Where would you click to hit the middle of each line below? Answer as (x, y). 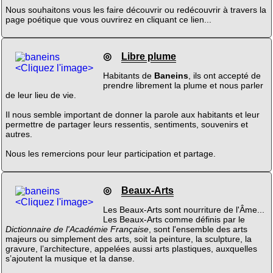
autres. (19, 134)
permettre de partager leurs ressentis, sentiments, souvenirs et (126, 125)
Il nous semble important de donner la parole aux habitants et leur (132, 115)
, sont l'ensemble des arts (198, 229)
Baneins (171, 76)
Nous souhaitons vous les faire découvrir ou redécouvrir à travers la (136, 10)
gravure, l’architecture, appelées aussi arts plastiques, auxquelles (131, 248)
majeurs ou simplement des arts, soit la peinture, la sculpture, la (128, 239)
